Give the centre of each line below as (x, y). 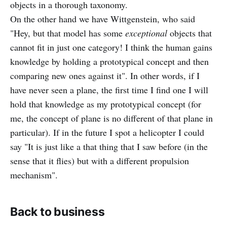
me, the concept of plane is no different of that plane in (111, 118)
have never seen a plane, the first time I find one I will (109, 90)
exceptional (146, 33)
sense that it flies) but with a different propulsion (100, 161)
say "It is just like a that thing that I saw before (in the (109, 147)
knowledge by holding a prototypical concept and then (109, 62)
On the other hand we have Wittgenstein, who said (103, 19)
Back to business (58, 212)
